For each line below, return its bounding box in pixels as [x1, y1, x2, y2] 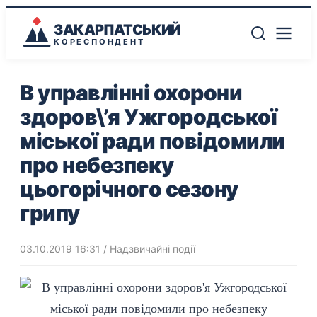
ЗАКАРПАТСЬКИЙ [54, 21, 180, 38]
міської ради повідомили [20, 128, 285, 154]
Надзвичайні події [110, 243, 195, 255]
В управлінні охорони [20, 80, 242, 105]
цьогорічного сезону [20, 176, 238, 202]
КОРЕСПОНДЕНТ [54, 36, 145, 47]
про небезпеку [20, 152, 174, 178]
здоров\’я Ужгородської [20, 104, 277, 129]
